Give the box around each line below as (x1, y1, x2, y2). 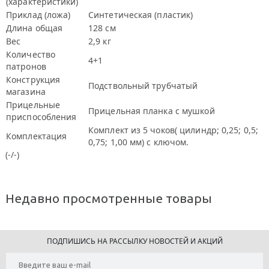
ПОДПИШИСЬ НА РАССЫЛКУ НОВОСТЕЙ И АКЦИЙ (46, 236, 223, 246)
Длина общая (6, 22, 63, 34)
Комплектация (6, 130, 67, 142)
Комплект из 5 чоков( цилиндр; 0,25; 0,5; (88, 124, 259, 136)
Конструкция (6, 74, 61, 85)
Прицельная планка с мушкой (88, 105, 215, 116)
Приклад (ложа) (6, 9, 71, 20)
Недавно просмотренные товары (5, 191, 212, 205)
